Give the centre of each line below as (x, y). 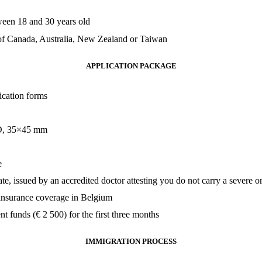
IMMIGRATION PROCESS (131, 241)
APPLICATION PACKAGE (131, 66)
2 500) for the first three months (101, 214)
